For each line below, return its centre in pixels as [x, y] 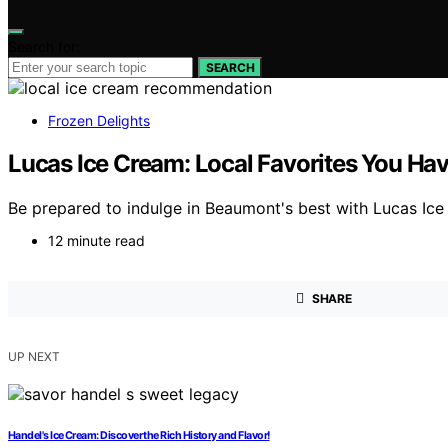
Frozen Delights [99, 120]
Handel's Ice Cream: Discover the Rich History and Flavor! [139, 435]
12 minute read [96, 240]
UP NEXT [34, 356]
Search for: [44, 46]
